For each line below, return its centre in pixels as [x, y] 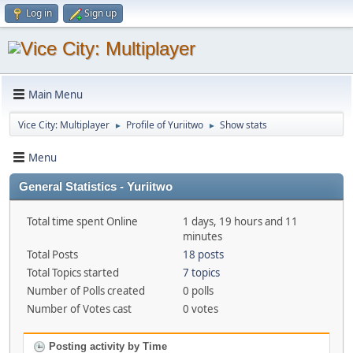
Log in [39, 13]
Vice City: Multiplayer [64, 125]
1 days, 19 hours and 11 [240, 221]
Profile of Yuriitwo [165, 125]
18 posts [203, 255]
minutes [202, 236]
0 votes [200, 309]
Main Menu [56, 94]
